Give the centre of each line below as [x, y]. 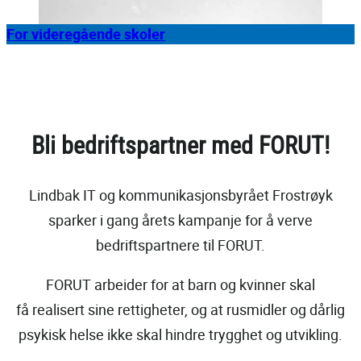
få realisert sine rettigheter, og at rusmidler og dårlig [180, 310]
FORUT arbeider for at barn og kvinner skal [180, 285]
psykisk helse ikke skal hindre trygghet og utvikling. [180, 335]
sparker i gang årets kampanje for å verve [180, 220]
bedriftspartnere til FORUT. [180, 245]
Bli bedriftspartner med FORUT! [180, 146]
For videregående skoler [86, 34]
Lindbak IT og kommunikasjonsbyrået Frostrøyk [180, 195]
